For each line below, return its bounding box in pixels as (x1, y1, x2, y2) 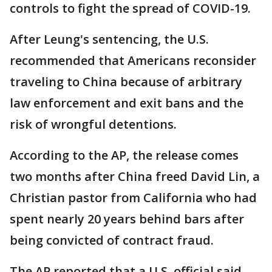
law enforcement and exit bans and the (10, 95, 243, 112)
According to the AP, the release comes (10, 147, 239, 164)
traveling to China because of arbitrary (10, 73, 242, 90)
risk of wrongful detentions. (10, 116, 177, 133)
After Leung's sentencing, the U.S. (10, 31, 209, 48)
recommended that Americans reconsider (10, 52, 256, 69)
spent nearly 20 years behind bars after (10, 211, 244, 228)
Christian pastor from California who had (10, 189, 257, 206)
